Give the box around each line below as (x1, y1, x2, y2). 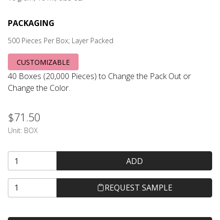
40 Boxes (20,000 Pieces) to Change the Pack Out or (8, 71, 191, 82)
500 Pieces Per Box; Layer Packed (8, 36, 113, 45)
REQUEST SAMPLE (104, 182, 172, 193)
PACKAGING (8, 18, 55, 28)
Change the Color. (8, 82, 70, 94)
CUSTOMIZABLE (17, 57, 70, 67)
